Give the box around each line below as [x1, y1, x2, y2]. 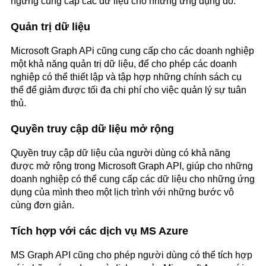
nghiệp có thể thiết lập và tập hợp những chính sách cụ [11, 72, 242, 83]
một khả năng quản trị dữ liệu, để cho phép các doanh [11, 59, 237, 69]
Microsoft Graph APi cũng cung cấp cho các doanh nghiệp [11, 46, 254, 56]
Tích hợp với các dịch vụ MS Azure [11, 225, 188, 237]
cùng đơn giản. [11, 200, 74, 211]
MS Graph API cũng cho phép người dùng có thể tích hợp [11, 250, 252, 261]
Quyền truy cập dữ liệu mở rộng [11, 123, 174, 135]
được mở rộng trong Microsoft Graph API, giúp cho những [11, 161, 253, 172]
